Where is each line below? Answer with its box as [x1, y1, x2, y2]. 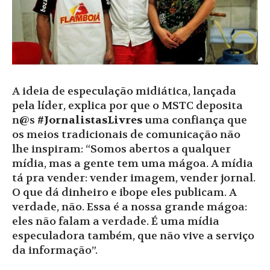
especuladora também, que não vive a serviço [12, 228, 254, 243]
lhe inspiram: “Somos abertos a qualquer [12, 142, 231, 156]
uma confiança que [142, 113, 247, 127]
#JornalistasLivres [37, 113, 142, 127]
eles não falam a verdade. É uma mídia [12, 214, 219, 228]
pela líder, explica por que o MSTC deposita [12, 98, 243, 113]
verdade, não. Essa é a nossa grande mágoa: [12, 199, 247, 214]
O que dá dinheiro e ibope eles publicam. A [12, 185, 237, 199]
